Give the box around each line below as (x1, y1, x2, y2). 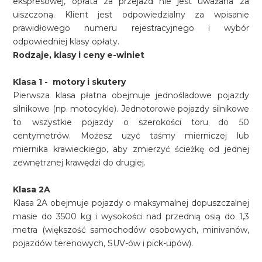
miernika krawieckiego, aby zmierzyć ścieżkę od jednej (13, 144, 249, 154)
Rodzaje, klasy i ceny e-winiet (13, 50, 145, 60)
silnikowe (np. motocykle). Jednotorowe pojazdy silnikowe (13, 104, 249, 114)
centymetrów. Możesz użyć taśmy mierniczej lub (13, 130, 249, 141)
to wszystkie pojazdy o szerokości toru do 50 (13, 117, 249, 127)
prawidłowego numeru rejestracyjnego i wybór (13, 23, 249, 33)
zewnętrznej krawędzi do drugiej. (13, 157, 146, 168)
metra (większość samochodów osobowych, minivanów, (13, 225, 249, 235)
